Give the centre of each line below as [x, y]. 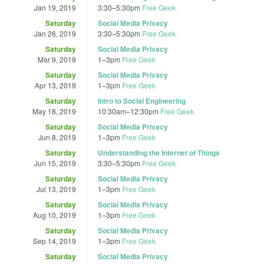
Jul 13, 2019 [56, 189]
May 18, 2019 [54, 111]
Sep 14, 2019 [55, 240]
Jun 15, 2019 [55, 163]
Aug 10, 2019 [55, 214]
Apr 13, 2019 [55, 85]
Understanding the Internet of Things [159, 152]
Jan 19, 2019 [55, 7]
